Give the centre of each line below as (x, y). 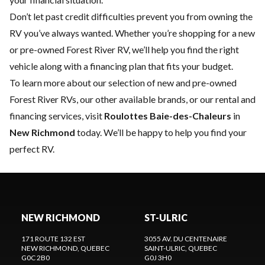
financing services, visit (57, 116)
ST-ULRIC (166, 217)
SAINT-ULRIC (165, 248)
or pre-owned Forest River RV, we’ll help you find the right (124, 49)
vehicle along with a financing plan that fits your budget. (121, 66)
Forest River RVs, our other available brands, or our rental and (132, 99)
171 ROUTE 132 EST (53, 239)
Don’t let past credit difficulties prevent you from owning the (131, 16)
